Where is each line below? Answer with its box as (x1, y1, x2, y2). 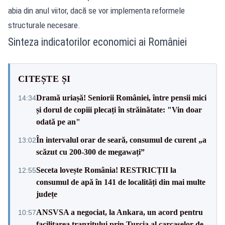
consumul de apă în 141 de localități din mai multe (36, 177, 205, 186)
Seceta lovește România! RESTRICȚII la (36, 165, 176, 174)
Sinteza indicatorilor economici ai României (8, 35, 187, 48)
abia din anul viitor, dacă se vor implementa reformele (8, 5, 185, 16)
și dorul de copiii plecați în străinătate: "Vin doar (36, 105, 202, 114)
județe (36, 189, 57, 198)
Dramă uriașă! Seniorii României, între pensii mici (36, 93, 206, 102)
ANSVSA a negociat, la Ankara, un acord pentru (36, 207, 203, 216)
